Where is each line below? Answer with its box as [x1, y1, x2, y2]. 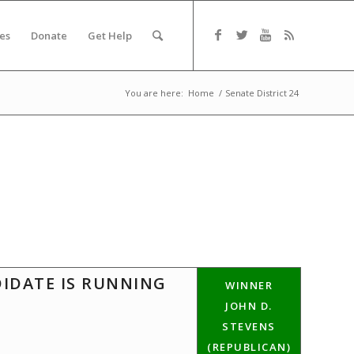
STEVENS [222, 319, 276, 333]
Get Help [88, 28, 132, 43]
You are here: [125, 87, 183, 99]
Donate [31, 28, 67, 43]
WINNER [225, 278, 273, 292]
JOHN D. [225, 299, 273, 313]
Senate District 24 [225, 87, 299, 99]
